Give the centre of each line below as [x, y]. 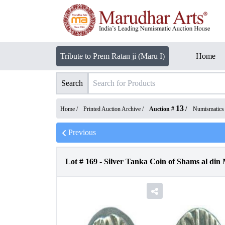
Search [72, 83]
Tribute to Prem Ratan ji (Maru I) [113, 56]
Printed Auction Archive [112, 109]
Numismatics [208, 109]
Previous [82, 132]
